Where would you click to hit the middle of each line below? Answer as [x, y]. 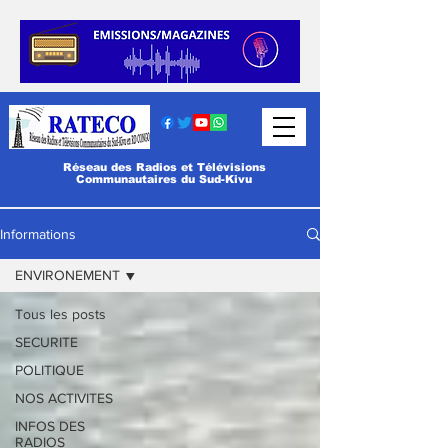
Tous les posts [60, 314]
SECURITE [46, 342]
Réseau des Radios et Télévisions [164, 167]
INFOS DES [50, 426]
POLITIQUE [49, 370]
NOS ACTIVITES [64, 398]
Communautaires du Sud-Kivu [164, 179]
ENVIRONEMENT [67, 275]
